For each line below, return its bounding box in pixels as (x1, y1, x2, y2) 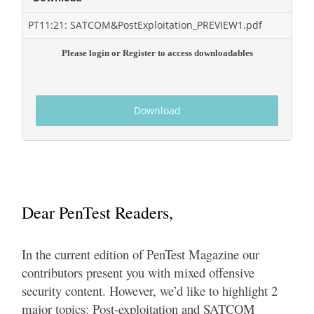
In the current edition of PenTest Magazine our (22, 245, 259, 264)
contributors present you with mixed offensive (22, 264, 254, 282)
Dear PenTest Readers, (22, 201, 173, 224)
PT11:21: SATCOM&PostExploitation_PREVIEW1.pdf (28, 18, 262, 32)
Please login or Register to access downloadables (61, 48, 253, 59)
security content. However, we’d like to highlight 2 (22, 282, 278, 300)
